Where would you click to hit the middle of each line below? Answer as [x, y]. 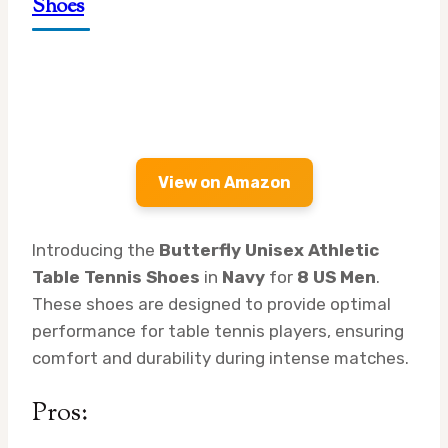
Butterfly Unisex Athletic [269, 250]
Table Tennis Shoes [116, 277]
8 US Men [336, 277]
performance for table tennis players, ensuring [218, 331]
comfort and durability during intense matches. [220, 358]
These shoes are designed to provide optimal [211, 304]
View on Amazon [224, 183]
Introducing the [95, 250]
